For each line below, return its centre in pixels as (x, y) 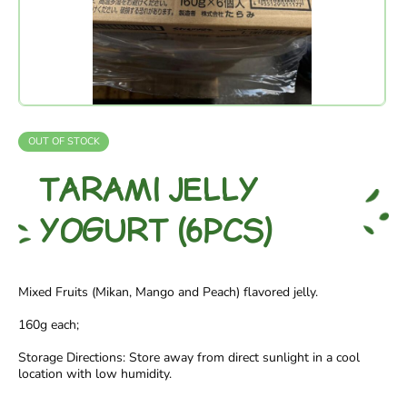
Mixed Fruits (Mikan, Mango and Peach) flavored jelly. (168, 292)
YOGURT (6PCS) (157, 231)
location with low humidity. (95, 373)
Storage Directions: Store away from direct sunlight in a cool (189, 357)
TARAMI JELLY (150, 190)
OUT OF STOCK (64, 141)
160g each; (49, 324)
